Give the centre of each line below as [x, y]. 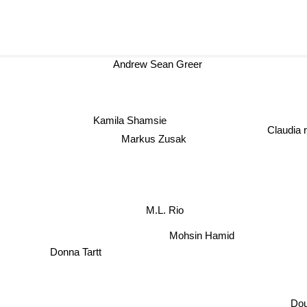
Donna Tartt [73, 254]
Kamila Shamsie [132, 119]
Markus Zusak [151, 138]
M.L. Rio [165, 210]
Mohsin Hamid [204, 234]
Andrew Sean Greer [163, 64]
